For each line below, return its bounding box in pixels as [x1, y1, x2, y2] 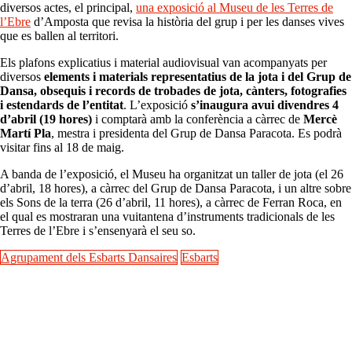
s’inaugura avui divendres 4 [191, 97, 339, 112]
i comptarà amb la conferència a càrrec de [92, 112, 303, 126]
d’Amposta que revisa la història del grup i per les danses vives [31, 14, 344, 28]
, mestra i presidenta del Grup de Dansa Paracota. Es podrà [51, 126, 342, 140]
